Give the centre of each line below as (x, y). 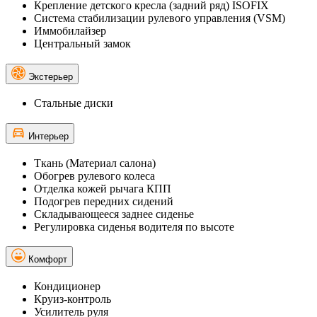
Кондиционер (67, 287)
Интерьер (48, 137)
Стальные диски (74, 103)
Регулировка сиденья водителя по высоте (134, 226)
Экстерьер (51, 76)
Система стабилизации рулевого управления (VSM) (160, 18)
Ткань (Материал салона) (95, 163)
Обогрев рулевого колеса (94, 175)
